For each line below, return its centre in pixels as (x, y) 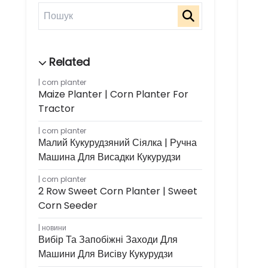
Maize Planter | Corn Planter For (113, 94)
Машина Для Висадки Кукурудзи (109, 157)
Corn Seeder (68, 205)
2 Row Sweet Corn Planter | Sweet (118, 191)
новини (54, 228)
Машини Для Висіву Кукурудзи (106, 254)
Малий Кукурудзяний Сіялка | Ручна (118, 143)
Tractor (57, 109)
